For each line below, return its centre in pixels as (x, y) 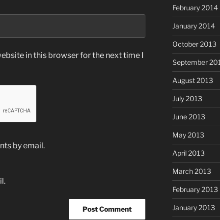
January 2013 (193, 208)
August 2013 (192, 81)
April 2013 (188, 153)
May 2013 (188, 135)
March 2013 (192, 171)
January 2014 (193, 26)
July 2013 (187, 99)
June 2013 (189, 117)
